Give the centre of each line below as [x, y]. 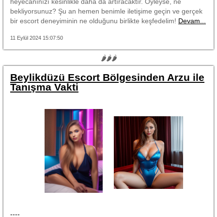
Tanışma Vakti [44, 87]
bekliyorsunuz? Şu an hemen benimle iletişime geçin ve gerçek [106, 11]
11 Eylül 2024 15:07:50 [37, 38]
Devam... [192, 21]
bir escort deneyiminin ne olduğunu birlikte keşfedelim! [94, 21]
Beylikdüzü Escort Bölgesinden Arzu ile [107, 77]
